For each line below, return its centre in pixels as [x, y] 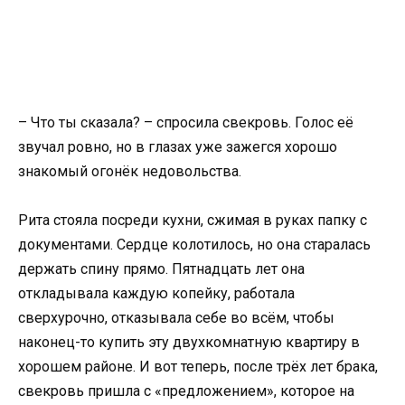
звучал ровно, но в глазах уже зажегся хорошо [178, 147]
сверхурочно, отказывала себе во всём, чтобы [176, 318]
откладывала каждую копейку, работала [156, 294]
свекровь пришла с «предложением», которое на [186, 391]
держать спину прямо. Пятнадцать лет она [161, 269]
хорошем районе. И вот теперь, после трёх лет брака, [198, 367]
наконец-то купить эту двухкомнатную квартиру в [189, 343]
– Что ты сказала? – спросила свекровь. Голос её [186, 122]
